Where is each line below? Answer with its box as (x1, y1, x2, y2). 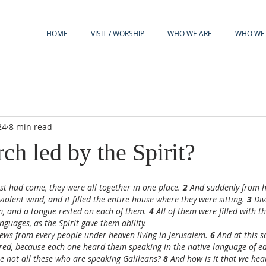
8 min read (9, 121, 52, 132)
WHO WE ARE (167, 28, 212, 38)
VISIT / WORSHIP (90, 28, 144, 38)
